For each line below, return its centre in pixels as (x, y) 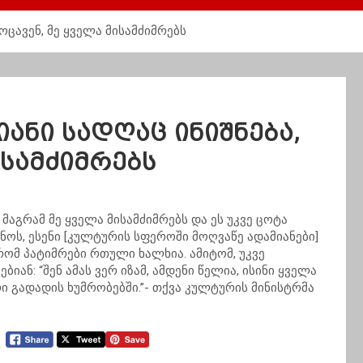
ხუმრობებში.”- (110, 288)
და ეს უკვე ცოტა (238, 220)
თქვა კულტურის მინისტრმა (233, 288)
